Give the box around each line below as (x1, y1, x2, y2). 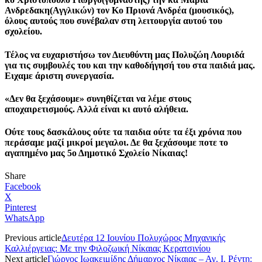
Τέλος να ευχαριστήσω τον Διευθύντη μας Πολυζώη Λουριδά (5, 49, 244, 60)
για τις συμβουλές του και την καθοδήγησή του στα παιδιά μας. (5, 60, 255, 70)
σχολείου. (5, 26, 42, 37)
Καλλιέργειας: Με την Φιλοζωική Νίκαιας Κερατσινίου (5, 243, 211, 254)
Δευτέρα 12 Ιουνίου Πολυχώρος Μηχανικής (61, 233, 225, 243)
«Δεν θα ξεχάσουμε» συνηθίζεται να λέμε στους (5, 93, 191, 104)
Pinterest (5, 202, 36, 213)
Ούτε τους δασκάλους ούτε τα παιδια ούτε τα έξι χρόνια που (5, 127, 242, 137)
